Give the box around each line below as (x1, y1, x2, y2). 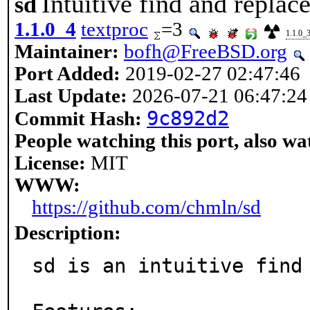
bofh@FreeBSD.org (124, 41, 287, 62)
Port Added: (15, 63, 120, 84)
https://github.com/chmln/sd (32, 197, 261, 218)
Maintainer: (15, 41, 119, 62)
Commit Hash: (15, 108, 142, 129)
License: (15, 152, 86, 174)
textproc (81, 19, 148, 40)
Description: (15, 222, 121, 244)
